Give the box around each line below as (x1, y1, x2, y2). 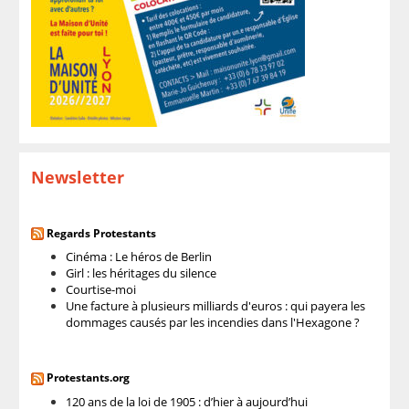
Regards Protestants (46, 225, 156, 241)
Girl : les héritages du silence (65, 265, 216, 282)
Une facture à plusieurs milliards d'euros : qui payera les (65, 298, 365, 315)
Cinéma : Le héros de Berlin (65, 248, 212, 266)
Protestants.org (46, 370, 130, 386)
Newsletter (30, 165, 124, 188)
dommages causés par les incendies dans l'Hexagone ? (65, 314, 360, 331)
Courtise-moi (65, 281, 136, 299)
